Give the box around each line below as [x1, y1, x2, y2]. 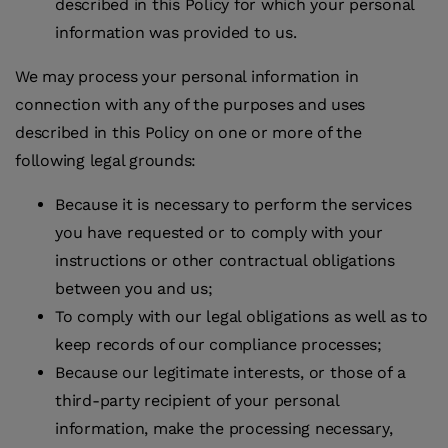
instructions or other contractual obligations [55, 251, 395, 271]
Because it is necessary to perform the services [55, 195, 412, 215]
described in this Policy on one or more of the [15, 123, 362, 143]
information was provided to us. [55, 23, 297, 43]
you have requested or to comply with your [55, 223, 383, 243]
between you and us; [55, 279, 213, 299]
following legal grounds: [15, 151, 196, 171]
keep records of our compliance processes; [55, 335, 382, 355]
